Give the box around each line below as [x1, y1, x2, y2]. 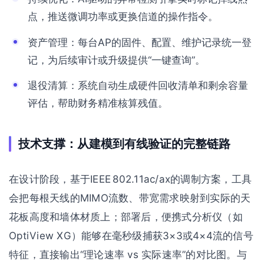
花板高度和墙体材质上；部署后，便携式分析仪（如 [9, 211, 243, 223]
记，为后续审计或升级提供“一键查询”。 [28, 54, 205, 66]
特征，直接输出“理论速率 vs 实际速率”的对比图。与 [9, 249, 247, 261]
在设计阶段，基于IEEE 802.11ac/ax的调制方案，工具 [9, 173, 252, 186]
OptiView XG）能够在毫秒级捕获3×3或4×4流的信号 [9, 230, 253, 242]
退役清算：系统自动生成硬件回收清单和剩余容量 [28, 80, 248, 92]
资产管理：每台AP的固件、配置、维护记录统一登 [28, 36, 252, 48]
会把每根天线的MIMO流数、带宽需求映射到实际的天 [9, 192, 251, 204]
